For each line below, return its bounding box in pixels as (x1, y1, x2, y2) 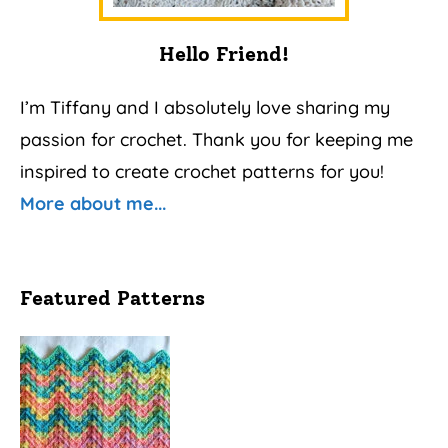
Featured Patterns (20, 286, 205, 311)
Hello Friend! (159, 42, 289, 67)
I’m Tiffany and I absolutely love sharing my (20, 96, 390, 120)
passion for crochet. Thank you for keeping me (20, 128, 413, 152)
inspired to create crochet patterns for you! (20, 160, 384, 184)
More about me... (20, 192, 166, 216)
